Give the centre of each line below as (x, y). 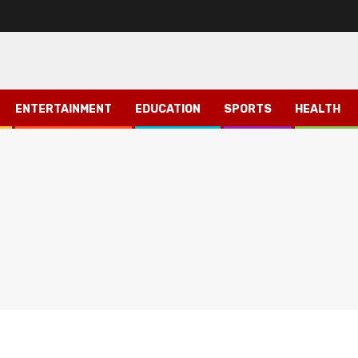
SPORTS (248, 109)
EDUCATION (168, 109)
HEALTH (318, 109)
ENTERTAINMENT (64, 109)
